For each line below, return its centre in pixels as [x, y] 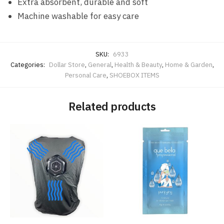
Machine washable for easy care [78, 16]
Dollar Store [67, 64]
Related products [112, 106]
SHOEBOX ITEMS [134, 75]
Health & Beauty [138, 64]
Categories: [28, 64]
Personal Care [85, 75]
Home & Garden [188, 64]
